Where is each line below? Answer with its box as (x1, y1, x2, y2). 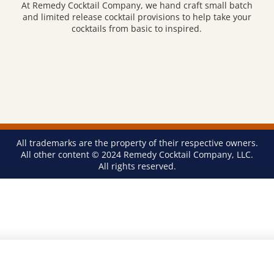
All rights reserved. (98, 160, 176, 172)
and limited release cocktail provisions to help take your (22, 11, 251, 23)
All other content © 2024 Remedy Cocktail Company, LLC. (21, 148, 253, 160)
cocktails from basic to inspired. (72, 23, 202, 35)
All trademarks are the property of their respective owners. (16, 136, 258, 149)
